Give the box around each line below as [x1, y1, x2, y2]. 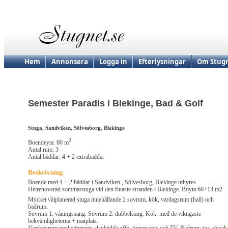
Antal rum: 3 [28, 146, 59, 154]
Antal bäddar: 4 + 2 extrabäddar [28, 153, 104, 161]
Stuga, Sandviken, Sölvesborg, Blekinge [28, 125, 125, 131]
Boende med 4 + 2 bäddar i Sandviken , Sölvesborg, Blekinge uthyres [28, 179, 196, 186]
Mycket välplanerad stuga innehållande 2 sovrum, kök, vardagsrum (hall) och [28, 196, 214, 204]
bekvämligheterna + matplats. [28, 217, 98, 225]
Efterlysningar [138, 57, 186, 66]
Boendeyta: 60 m [28, 139, 69, 147]
